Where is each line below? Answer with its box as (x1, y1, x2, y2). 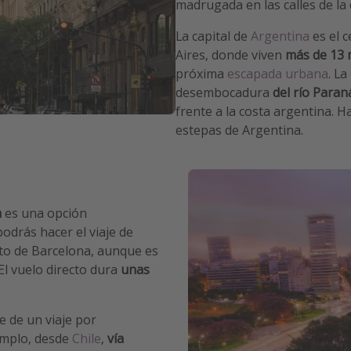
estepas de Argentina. (175, 121, 303, 139)
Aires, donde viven (175, 46, 285, 64)
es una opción (2, 204, 87, 223)
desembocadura (175, 84, 273, 102)
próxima (175, 65, 227, 83)
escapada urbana (227, 65, 328, 83)
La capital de (175, 27, 251, 45)
